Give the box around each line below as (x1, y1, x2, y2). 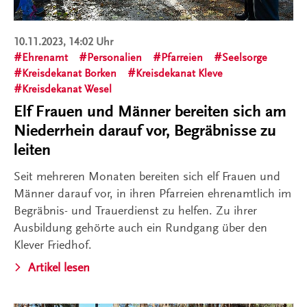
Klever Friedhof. (14, 238, 92, 251)
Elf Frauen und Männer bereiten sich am (14, 102, 286, 121)
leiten (14, 140, 51, 159)
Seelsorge (222, 51, 267, 64)
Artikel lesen (28, 260, 90, 274)
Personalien (87, 51, 142, 64)
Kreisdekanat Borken (22, 67, 116, 79)
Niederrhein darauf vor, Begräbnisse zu (14, 121, 276, 140)
